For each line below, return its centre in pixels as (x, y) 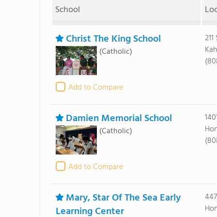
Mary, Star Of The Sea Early (123, 198)
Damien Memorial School (119, 119)
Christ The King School (113, 39)
